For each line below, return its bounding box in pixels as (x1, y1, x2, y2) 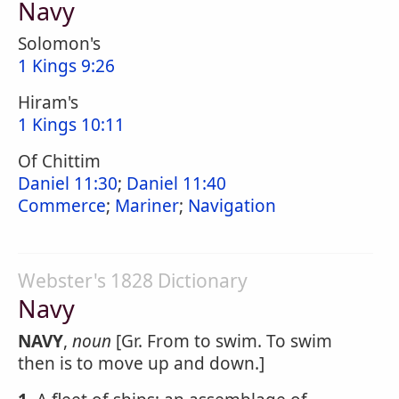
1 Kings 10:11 (18, 113, 125, 136)
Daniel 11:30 (18, 172, 118, 195)
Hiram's (18, 91, 78, 114)
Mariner (115, 194, 179, 217)
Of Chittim (18, 150, 101, 173)
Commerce (18, 194, 106, 217)
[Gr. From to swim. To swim (111, 330, 332, 353)
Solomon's (18, 32, 101, 55)
